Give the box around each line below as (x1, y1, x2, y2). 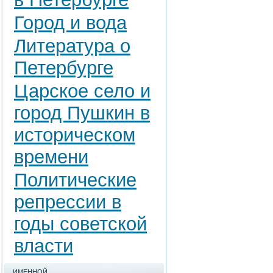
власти (14, 235, 73, 257)
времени (14, 146, 88, 168)
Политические (14, 169, 136, 191)
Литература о (14, 35, 130, 57)
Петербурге (14, 57, 113, 79)
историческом (14, 124, 135, 146)
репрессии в (14, 191, 121, 213)
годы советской (14, 213, 147, 235)
